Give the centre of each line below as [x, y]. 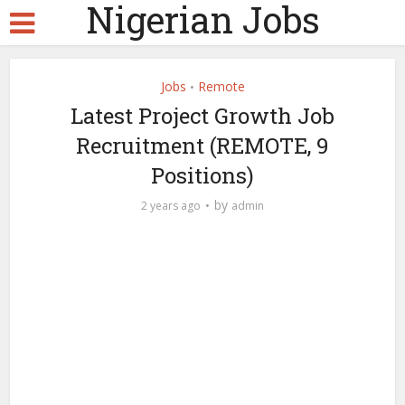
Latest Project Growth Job [202, 116]
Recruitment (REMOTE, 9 [202, 146]
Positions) [202, 175]
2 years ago [171, 206]
